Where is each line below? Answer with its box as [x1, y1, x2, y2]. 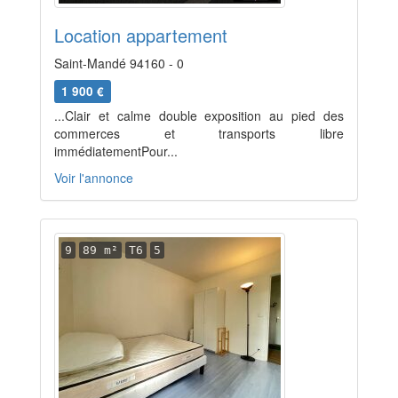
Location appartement [54, 22, 227, 48]
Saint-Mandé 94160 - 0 [54, 54, 184, 72]
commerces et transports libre [54, 124, 344, 142]
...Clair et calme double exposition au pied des [54, 107, 344, 124]
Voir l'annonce [54, 169, 133, 187]
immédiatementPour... [54, 142, 178, 160]
